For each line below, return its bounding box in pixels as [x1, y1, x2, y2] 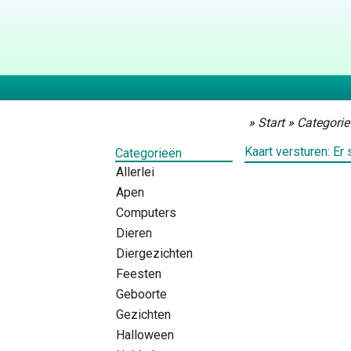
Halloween [116, 327, 174, 342]
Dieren [116, 225, 152, 241]
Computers [116, 204, 176, 220]
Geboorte [116, 286, 167, 302]
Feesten [116, 266, 161, 281]
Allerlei [116, 164, 154, 179]
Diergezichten [116, 245, 193, 261]
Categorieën [115, 145, 182, 161]
